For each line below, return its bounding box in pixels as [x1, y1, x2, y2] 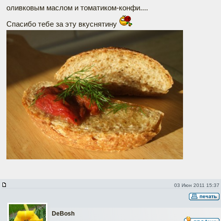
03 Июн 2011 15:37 [174, 183, 220, 188]
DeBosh [52, 210, 74, 218]
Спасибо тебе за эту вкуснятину [6, 20, 119, 29]
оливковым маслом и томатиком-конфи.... [6, 3, 148, 12]
